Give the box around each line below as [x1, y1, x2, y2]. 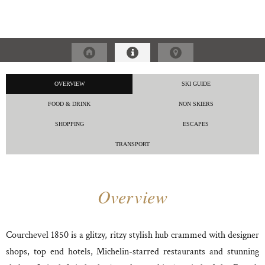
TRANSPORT [115, 141, 150, 147]
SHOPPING [54, 121, 84, 127]
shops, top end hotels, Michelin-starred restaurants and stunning [6, 245, 259, 258]
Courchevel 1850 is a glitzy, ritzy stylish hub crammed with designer [6, 229, 259, 241]
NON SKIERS [178, 101, 214, 107]
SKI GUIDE [181, 80, 211, 87]
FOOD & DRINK [48, 101, 91, 107]
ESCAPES [183, 121, 209, 127]
